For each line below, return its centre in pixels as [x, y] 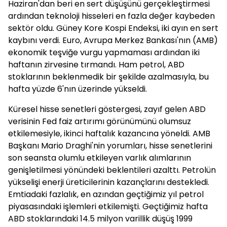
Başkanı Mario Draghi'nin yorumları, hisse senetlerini [110, 146]
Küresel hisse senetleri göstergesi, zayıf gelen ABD [107, 109]
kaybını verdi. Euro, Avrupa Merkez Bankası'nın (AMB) [113, 40]
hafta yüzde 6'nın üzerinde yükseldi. [78, 89]
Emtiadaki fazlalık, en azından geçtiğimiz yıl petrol [106, 194]
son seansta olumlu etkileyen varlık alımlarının [100, 158]
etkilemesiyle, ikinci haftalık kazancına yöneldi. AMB [109, 134]
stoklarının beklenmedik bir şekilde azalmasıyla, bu [108, 77]
